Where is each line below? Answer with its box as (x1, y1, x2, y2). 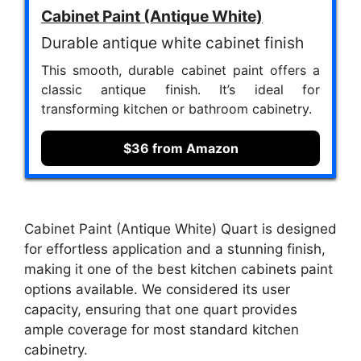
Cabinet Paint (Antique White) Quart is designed (24, 221, 337, 238)
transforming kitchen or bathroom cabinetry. (41, 100, 312, 117)
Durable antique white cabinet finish (41, 32, 304, 52)
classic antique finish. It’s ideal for (41, 81, 320, 98)
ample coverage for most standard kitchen (24, 322, 299, 338)
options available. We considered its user (24, 281, 290, 298)
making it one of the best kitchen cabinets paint (24, 261, 333, 278)
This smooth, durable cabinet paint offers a (41, 61, 320, 78)
